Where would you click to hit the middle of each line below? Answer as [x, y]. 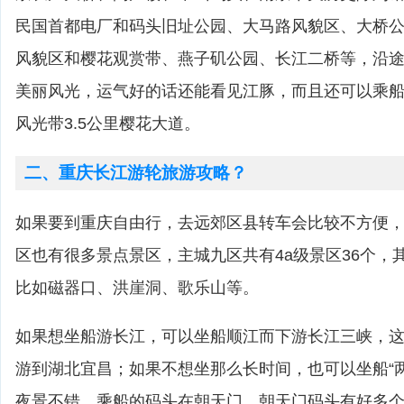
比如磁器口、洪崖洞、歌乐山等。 [137, 288]
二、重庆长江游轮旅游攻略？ [136, 173]
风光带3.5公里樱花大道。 [108, 124]
